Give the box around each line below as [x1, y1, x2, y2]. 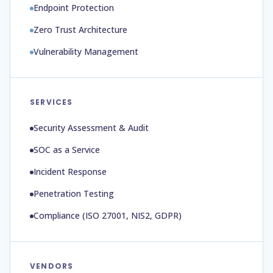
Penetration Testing [34, 188, 114, 199]
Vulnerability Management [34, 46, 138, 57]
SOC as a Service [34, 144, 100, 155]
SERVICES [30, 97, 73, 107]
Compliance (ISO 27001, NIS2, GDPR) [34, 210, 182, 221]
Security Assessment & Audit [34, 122, 149, 133]
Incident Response [34, 166, 107, 177]
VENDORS [30, 261, 74, 271]
